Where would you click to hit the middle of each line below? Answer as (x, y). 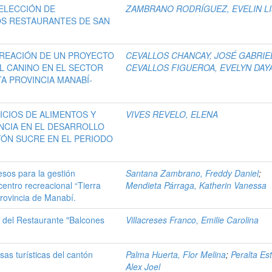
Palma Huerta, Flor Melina (176, 255)
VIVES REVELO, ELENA (172, 114)
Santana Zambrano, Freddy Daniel (192, 173)
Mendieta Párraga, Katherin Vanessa (196, 185)
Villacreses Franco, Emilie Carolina (192, 220)
